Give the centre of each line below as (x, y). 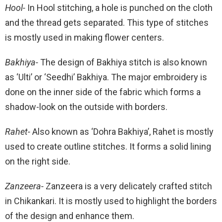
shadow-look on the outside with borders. (86, 107)
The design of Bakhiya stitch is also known (124, 62)
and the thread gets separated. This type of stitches (107, 22)
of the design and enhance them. (70, 216)
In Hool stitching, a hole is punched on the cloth (120, 7)
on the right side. (38, 161)
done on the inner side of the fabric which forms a (103, 92)
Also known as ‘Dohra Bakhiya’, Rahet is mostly (123, 131)
